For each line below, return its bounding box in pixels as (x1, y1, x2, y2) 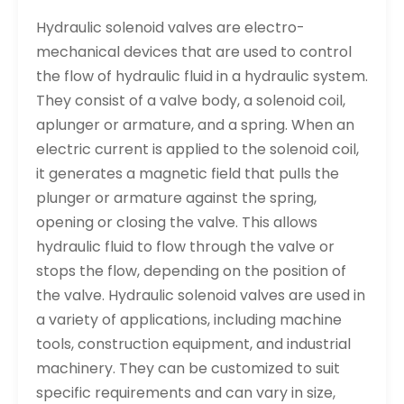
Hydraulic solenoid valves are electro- (36, 17, 305, 38)
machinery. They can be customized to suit (36, 358, 340, 379)
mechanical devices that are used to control (36, 41, 352, 62)
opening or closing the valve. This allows (36, 212, 317, 233)
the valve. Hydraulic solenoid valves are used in (36, 285, 365, 306)
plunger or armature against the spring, (36, 188, 317, 208)
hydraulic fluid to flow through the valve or (36, 236, 335, 257)
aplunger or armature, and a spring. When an (36, 115, 354, 135)
